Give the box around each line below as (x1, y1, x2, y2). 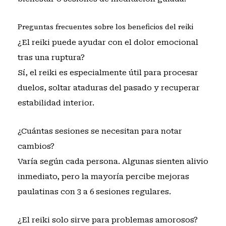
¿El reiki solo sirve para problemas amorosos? (17, 215, 198, 225)
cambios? (17, 142, 54, 151)
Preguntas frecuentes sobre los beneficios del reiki (17, 22, 193, 32)
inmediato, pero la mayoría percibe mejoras (17, 172, 189, 182)
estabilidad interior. (17, 98, 94, 107)
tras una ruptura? (17, 52, 85, 62)
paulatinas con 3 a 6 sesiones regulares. (17, 187, 171, 197)
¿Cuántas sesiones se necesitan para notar (17, 127, 182, 136)
